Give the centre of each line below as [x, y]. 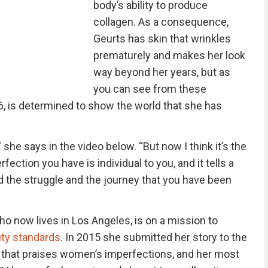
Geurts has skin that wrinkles [162, 39]
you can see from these [150, 89]
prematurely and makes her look [169, 55]
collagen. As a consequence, [161, 22]
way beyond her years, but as [162, 72]
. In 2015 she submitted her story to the [153, 237]
